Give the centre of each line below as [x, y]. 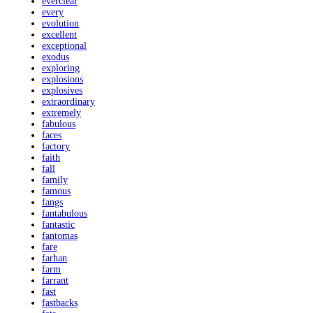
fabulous [59, 124]
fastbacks [60, 303]
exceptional [64, 46]
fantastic [58, 225]
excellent [59, 35]
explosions [63, 80]
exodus [56, 57]
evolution [60, 24]
